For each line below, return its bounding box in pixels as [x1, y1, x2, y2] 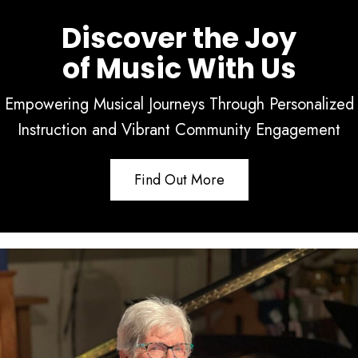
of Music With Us [62, 48, 296, 88]
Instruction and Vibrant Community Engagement [18, 117, 340, 141]
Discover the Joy [62, 18, 296, 58]
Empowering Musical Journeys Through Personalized [4, 92, 354, 116]
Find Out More [133, 169, 225, 190]
